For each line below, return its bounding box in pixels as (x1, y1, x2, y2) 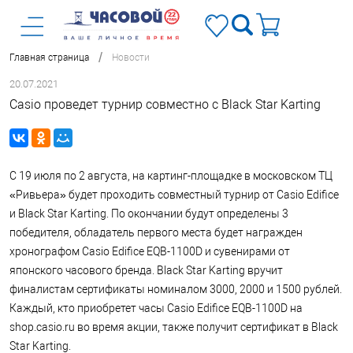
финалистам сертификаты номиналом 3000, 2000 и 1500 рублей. (9, 283, 342, 295)
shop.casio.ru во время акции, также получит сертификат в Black (9, 321, 338, 333)
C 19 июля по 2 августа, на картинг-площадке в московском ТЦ (9, 169, 333, 182)
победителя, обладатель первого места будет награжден (9, 226, 303, 239)
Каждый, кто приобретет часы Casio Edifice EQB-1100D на (9, 302, 303, 314)
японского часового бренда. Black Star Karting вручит (9, 264, 283, 277)
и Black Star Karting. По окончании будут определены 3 (9, 207, 288, 220)
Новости (112, 52, 150, 64)
